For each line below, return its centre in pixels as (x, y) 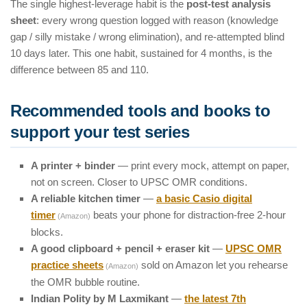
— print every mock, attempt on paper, (202, 166)
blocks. (47, 232)
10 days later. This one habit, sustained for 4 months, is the (141, 53)
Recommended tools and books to (140, 111)
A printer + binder (73, 166)
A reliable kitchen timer (86, 199)
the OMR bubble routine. (85, 282)
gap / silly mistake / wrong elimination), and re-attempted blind (147, 37)
